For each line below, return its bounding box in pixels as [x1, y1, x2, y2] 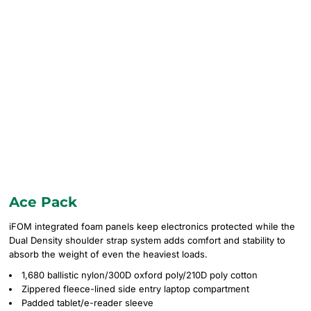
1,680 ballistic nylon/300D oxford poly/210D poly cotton [22, 269, 258, 280]
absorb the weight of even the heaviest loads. [9, 249, 208, 260]
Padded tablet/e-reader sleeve [22, 297, 153, 308]
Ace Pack [9, 194, 77, 210]
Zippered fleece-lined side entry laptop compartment [22, 283, 249, 294]
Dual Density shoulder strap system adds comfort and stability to [9, 235, 285, 246]
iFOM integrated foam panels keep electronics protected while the [9, 221, 295, 232]
